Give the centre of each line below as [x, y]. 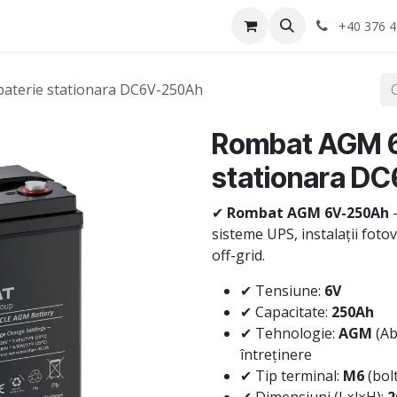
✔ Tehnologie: [289, 333]
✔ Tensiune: [282, 291]
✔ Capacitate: [286, 312]
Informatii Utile [146, 26]
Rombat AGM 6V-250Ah [308, 213]
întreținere [276, 354]
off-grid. [238, 255]
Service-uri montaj [271, 26]
